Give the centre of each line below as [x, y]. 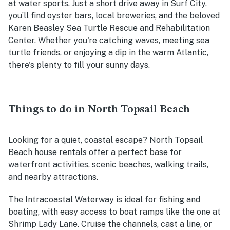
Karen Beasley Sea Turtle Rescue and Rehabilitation [109, 28]
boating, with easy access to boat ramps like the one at [114, 212]
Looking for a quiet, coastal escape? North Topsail [106, 140]
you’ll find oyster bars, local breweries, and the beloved [114, 15]
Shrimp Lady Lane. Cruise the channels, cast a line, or [110, 224]
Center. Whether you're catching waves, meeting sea [109, 40]
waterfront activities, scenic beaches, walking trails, [108, 164]
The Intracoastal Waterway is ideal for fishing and [104, 199]
